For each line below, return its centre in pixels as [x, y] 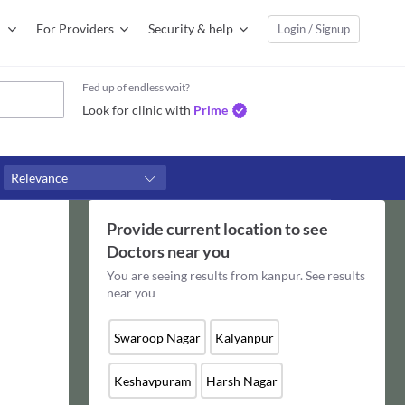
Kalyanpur [244, 337]
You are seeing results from [184, 275]
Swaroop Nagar [157, 337]
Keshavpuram [152, 381]
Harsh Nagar [241, 381]
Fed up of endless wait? [136, 87]
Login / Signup [314, 29]
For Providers [75, 28]
